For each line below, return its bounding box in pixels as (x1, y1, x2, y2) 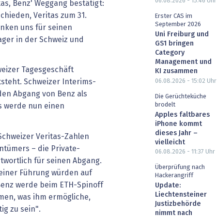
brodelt (155, 101, 175, 108)
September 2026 (155, 21, 201, 28)
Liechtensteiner (155, 191, 207, 199)
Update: (155, 182, 181, 189)
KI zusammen (155, 67, 198, 75)
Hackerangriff (155, 172, 193, 179)
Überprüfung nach (155, 164, 205, 171)
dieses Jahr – (155, 129, 198, 137)
